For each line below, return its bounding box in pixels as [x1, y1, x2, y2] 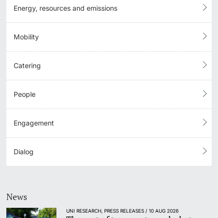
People [14, 90, 36, 98]
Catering [14, 61, 41, 70]
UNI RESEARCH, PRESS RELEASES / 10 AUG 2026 [66, 208, 179, 214]
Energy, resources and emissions [14, 3, 118, 12]
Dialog [14, 147, 34, 156]
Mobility [14, 32, 39, 41]
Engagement [14, 118, 54, 127]
